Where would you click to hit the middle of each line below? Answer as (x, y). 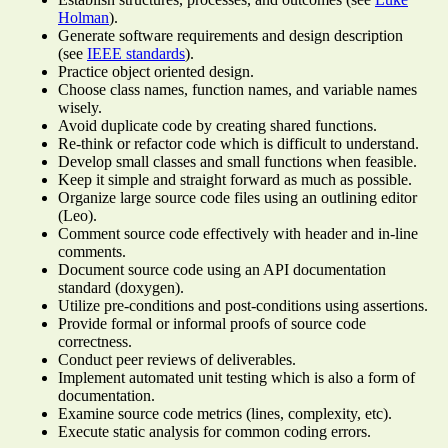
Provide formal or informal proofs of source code (212, 323)
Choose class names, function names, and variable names (237, 89)
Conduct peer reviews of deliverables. (177, 359)
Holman (83, 17)
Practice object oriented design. (156, 71)
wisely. (80, 107)
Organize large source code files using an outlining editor (237, 197)
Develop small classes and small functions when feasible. (237, 161)
